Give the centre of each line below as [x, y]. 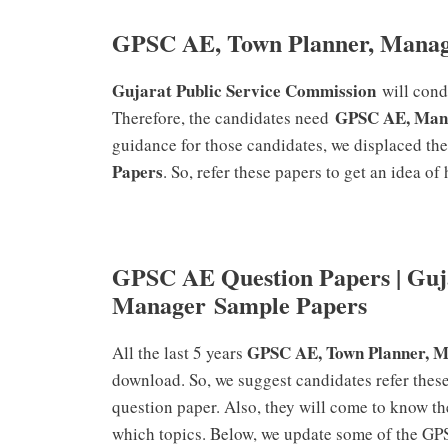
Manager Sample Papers [239, 304]
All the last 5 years [179, 352]
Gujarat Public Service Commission [247, 90]
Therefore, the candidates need [223, 117]
